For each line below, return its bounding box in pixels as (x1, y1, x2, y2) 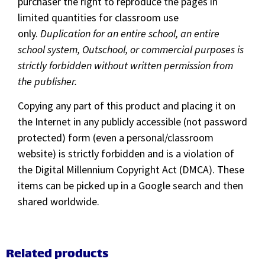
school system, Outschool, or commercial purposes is (18, 43, 244, 57)
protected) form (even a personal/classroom (18, 131, 214, 145)
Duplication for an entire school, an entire (40, 27, 219, 41)
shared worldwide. (18, 195, 99, 209)
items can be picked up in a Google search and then (18, 179, 243, 193)
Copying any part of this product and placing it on (18, 99, 235, 113)
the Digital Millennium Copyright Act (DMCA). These (18, 163, 244, 177)
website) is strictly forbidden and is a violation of (18, 147, 234, 161)
